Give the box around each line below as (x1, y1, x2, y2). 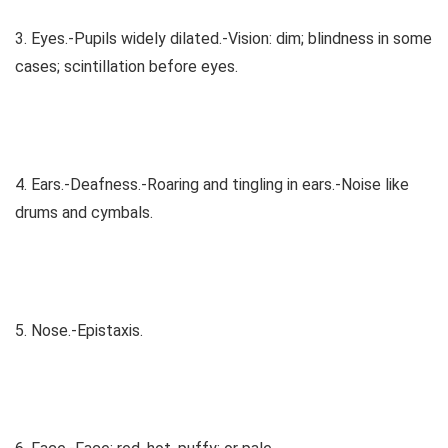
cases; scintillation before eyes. (15, 57, 238, 77)
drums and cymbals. (15, 203, 153, 223)
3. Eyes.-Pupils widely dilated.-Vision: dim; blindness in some (15, 29, 432, 49)
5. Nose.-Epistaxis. (15, 321, 143, 341)
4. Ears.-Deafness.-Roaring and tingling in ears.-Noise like (15, 175, 409, 195)
